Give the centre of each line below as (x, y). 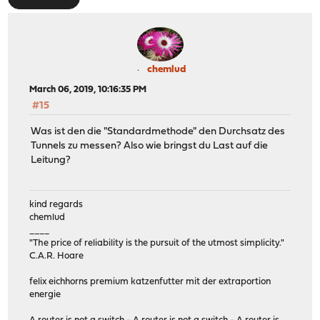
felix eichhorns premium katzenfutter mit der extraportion (150, 282)
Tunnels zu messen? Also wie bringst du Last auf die (150, 146)
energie (45, 295)
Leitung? (51, 161)
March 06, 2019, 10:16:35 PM (88, 89)
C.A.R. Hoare (57, 256)
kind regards (56, 205)
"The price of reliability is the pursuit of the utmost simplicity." (157, 244)
